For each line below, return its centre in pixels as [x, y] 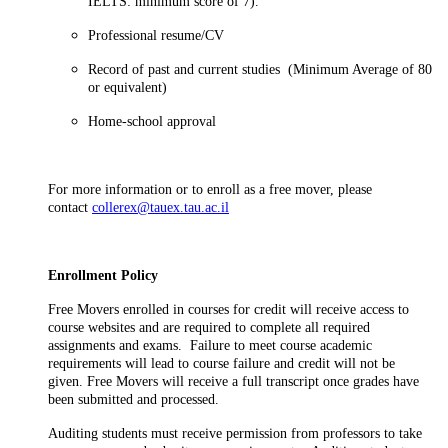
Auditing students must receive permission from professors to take [235, 433]
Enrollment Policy [103, 275]
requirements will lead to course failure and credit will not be [221, 363]
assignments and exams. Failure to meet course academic [210, 345]
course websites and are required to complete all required [209, 327]
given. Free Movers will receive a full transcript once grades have [233, 381]
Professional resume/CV [156, 35]
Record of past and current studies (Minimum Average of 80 [260, 69]
